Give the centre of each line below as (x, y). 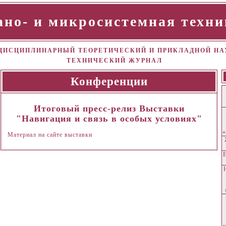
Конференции (109, 81)
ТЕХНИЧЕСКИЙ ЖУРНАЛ (114, 61)
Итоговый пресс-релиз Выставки (109, 108)
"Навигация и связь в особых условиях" (109, 119)
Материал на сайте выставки (50, 134)
